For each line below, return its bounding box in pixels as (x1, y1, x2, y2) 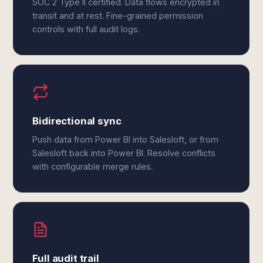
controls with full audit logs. (32, 24, 140, 34)
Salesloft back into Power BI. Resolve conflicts (32, 148, 216, 158)
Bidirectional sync (32, 115, 122, 127)
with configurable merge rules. (32, 161, 153, 171)
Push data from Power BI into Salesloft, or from (32, 134, 219, 144)
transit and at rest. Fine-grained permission (32, 11, 204, 21)
